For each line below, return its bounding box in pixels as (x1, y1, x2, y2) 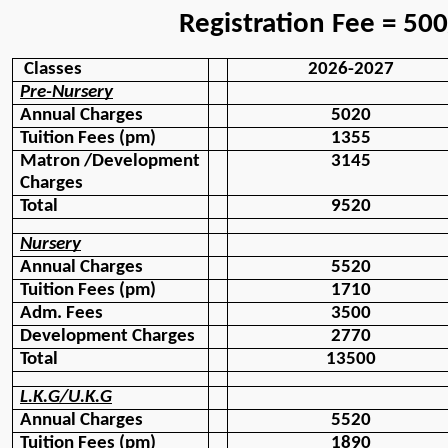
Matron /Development (20, 152, 200, 172)
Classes (24, 60, 82, 80)
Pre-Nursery (20, 83, 113, 103)
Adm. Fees (20, 304, 107, 324)
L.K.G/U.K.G (20, 388, 112, 408)
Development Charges (20, 327, 195, 347)
